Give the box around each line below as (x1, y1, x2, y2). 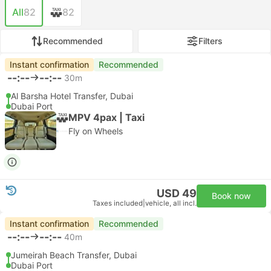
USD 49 (157, 187, 197, 200)
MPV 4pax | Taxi (68, 111, 145, 123)
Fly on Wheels (68, 126, 123, 136)
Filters (198, 36, 223, 46)
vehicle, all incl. (145, 199, 197, 207)
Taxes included (93, 199, 143, 207)
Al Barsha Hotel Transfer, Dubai (11, 91, 133, 101)
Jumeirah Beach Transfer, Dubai (11, 250, 137, 260)
